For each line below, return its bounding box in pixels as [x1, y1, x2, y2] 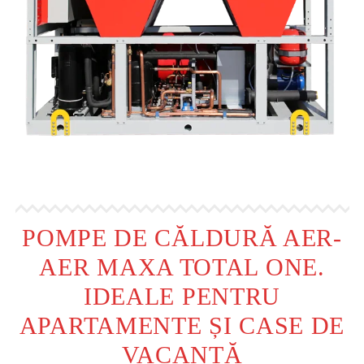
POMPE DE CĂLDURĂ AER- [22, 223, 342, 251]
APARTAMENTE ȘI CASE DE [19, 311, 345, 339]
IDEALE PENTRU [83, 282, 281, 310]
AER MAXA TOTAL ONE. [39, 253, 325, 280]
